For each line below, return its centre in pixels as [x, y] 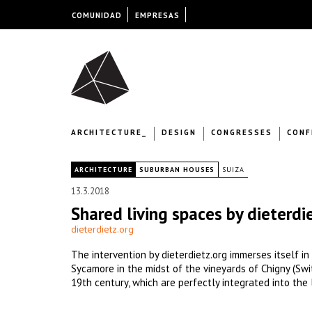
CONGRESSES [242, 132]
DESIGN [179, 132]
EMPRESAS [157, 15]
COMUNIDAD [96, 15]
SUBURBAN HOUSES [177, 170]
